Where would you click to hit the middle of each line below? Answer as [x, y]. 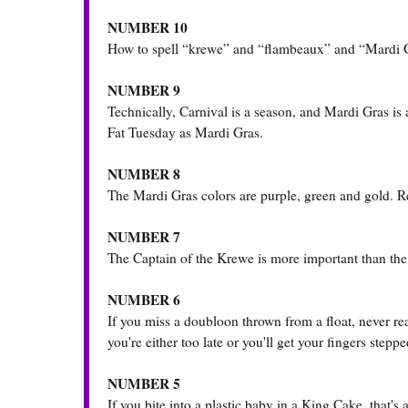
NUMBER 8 [144, 174]
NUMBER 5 [144, 384]
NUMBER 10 [148, 28]
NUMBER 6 [144, 300]
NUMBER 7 [144, 237]
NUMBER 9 [144, 91]
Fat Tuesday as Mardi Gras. [185, 133]
